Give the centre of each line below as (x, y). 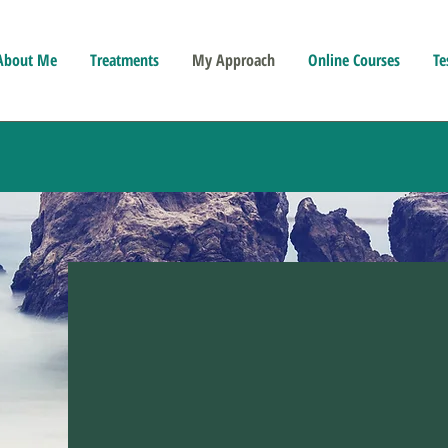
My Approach (233, 60)
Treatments (124, 60)
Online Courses (353, 60)
